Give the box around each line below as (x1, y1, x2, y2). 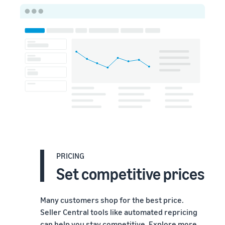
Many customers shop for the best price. (40, 195, 184, 205)
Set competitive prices (56, 164, 204, 184)
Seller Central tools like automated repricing (40, 207, 197, 217)
